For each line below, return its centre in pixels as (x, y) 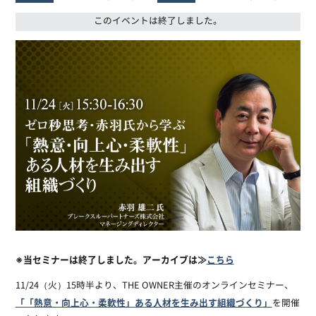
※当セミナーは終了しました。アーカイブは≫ (111, 259)
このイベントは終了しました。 (158, 22)
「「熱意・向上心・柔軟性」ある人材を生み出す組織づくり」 (144, 302)
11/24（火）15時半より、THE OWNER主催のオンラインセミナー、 (154, 286)
